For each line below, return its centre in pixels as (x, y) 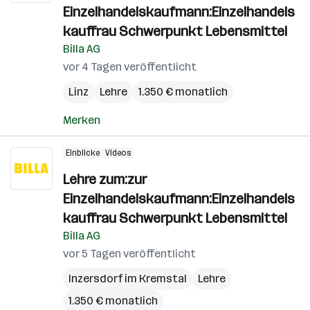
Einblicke (83, 153)
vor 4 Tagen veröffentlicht (130, 67)
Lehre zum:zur (105, 179)
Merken (82, 120)
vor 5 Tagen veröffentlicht (129, 254)
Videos (118, 153)
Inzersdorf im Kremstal (128, 279)
